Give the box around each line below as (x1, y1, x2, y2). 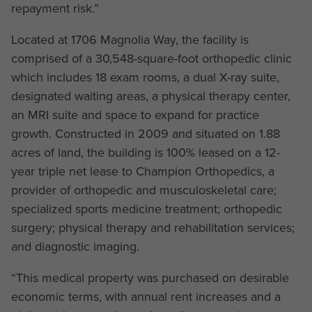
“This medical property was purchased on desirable (10, 268, 289, 287)
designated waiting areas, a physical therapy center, (10, 86, 290, 105)
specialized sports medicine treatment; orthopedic (10, 199, 282, 218)
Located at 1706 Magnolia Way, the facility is (10, 30, 249, 49)
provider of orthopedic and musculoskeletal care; (10, 180, 276, 199)
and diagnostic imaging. (10, 237, 139, 256)
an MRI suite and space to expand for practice (10, 105, 259, 124)
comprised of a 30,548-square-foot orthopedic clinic (10, 49, 292, 68)
